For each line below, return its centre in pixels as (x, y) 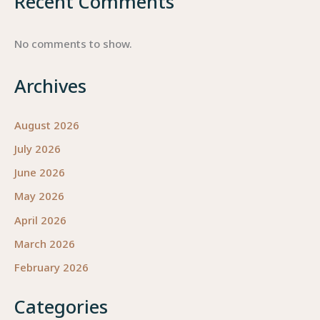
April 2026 (40, 220)
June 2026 (40, 172)
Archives (50, 85)
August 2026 (47, 125)
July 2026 (37, 148)
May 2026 (39, 196)
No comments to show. (73, 44)
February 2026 (51, 267)
